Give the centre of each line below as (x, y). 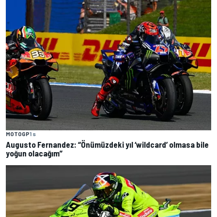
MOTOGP (18, 134)
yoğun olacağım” (34, 153)
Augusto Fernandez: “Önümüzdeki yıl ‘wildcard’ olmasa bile (107, 145)
